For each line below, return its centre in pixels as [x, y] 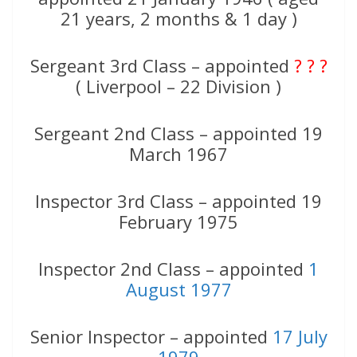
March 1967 [178, 154]
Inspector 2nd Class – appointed [173, 269]
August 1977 [178, 290]
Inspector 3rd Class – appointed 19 [178, 201]
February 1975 [178, 222]
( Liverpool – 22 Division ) [178, 86]
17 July [300, 337]
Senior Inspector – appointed [151, 337]
